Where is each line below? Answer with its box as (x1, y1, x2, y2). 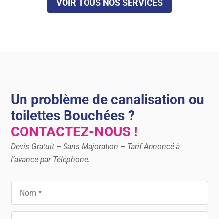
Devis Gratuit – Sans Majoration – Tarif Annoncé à (11, 142, 180, 152)
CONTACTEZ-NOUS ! (11, 124, 138, 140)
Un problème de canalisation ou (11, 91, 205, 108)
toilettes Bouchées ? (11, 108, 135, 124)
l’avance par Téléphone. (11, 155, 90, 165)
